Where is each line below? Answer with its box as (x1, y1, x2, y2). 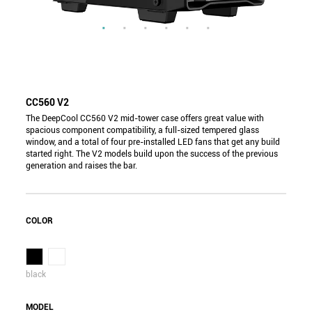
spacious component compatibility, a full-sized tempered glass (26, 125, 260, 135)
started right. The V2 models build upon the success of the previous (26, 149, 279, 159)
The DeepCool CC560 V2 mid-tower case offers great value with (26, 114, 265, 123)
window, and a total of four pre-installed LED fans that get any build (26, 137, 281, 147)
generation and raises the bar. (26, 161, 138, 171)
